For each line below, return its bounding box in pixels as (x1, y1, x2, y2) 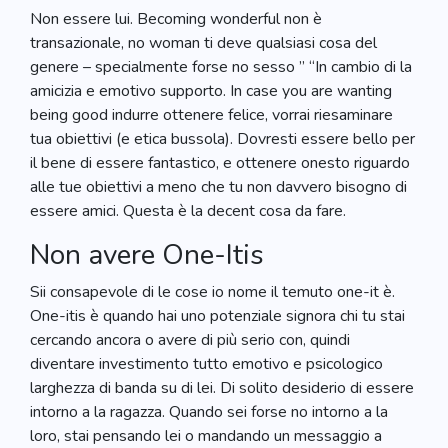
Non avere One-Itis (30, 236, 264, 274)
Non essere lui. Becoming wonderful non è (30, 8, 322, 30)
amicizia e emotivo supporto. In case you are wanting (30, 80, 392, 102)
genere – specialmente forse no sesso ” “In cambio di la (30, 56, 412, 78)
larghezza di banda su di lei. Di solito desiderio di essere (30, 377, 414, 399)
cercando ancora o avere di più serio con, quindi (30, 329, 350, 351)
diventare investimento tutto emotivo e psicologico (30, 353, 383, 375)
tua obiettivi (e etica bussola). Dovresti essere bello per (30, 128, 415, 150)
